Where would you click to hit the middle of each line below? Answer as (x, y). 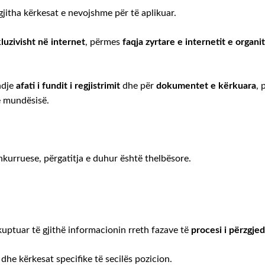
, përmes (103, 42)
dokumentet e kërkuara (206, 85)
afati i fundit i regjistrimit (67, 85)
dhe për (138, 85)
